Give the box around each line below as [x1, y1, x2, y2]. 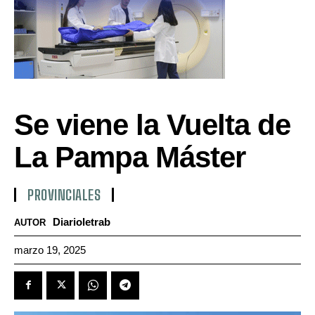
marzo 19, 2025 [14, 243, 86, 256]
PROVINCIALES [27, 186, 101, 203]
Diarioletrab [53, 215, 110, 228]
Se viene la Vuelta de [14, 108, 290, 141]
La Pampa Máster [14, 140, 245, 174]
